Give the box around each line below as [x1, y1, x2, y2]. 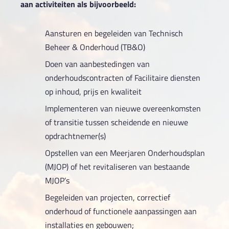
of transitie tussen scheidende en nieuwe [44, 116, 188, 128]
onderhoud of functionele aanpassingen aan [44, 204, 197, 217]
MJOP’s [44, 174, 70, 187]
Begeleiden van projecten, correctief [44, 191, 170, 203]
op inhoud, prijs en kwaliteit [44, 85, 142, 98]
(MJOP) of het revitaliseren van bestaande [44, 160, 190, 173]
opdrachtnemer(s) [44, 129, 106, 142]
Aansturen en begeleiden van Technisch [44, 27, 183, 39]
